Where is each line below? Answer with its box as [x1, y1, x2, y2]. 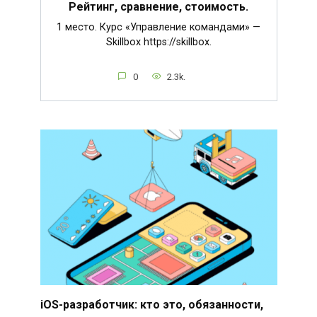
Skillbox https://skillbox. [105, 35, 212, 48]
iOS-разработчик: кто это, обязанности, [40, 297, 263, 311]
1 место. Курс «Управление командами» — [57, 21, 260, 33]
